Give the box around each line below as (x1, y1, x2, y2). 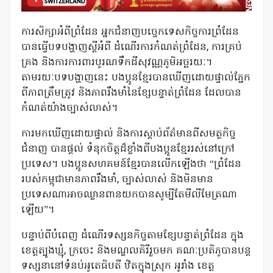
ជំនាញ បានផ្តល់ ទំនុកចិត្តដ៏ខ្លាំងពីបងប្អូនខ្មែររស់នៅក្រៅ (21, 142, 235, 157)
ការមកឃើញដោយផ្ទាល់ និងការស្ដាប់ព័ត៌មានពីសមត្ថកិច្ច (21, 127, 236, 142)
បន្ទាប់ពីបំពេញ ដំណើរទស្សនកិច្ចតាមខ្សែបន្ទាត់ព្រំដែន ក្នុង (21, 229, 244, 244)
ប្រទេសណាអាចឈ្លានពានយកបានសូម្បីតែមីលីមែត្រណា (21, 188, 237, 203)
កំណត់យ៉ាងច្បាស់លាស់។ (21, 101, 118, 116)
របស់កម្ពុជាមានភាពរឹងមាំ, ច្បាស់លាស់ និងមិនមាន (21, 172, 213, 188)
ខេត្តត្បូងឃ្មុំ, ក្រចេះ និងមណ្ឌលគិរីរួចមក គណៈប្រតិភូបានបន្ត (21, 244, 251, 259)
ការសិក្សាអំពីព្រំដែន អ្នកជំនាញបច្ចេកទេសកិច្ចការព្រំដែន (21, 25, 239, 40)
